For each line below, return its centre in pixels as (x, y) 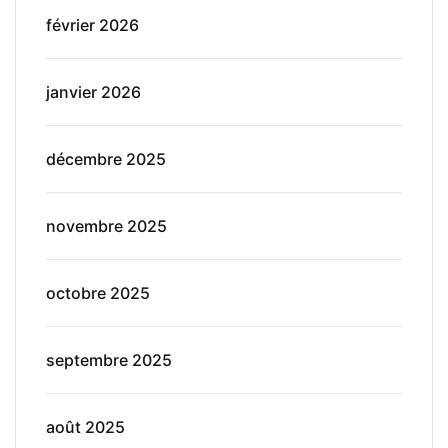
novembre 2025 (106, 225)
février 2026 (92, 24)
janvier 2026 (93, 91)
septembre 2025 (109, 359)
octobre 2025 (98, 292)
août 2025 (85, 426)
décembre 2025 (106, 158)
